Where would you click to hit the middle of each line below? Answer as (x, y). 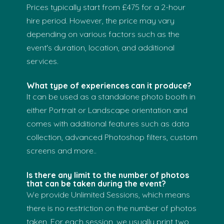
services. (42, 61)
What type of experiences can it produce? (109, 85)
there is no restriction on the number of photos (111, 208)
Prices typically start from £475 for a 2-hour (106, 7)
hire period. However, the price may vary (100, 20)
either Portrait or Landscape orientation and (107, 110)
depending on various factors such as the (103, 34)
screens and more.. (61, 150)
